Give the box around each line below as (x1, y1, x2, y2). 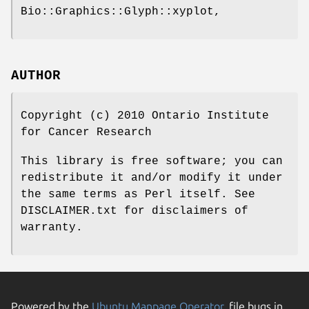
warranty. (21, 221, 83, 234)
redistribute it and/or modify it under (21, 171, 283, 184)
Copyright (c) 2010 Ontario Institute (21, 109, 269, 122)
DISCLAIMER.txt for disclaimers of (21, 204, 248, 217)
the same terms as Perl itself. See (21, 188, 255, 201)
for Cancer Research (21, 126, 152, 139)
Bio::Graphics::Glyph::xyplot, (21, 6, 221, 19)
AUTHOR (11, 68, 61, 83)
